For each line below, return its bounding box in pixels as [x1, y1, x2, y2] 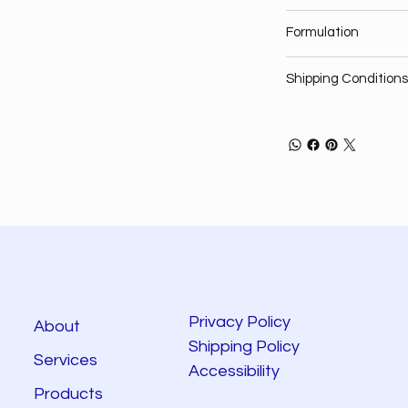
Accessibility [188, 362, 283, 381]
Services [33, 352, 97, 370]
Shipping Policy [188, 338, 300, 356]
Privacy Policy [188, 313, 291, 331]
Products [33, 385, 103, 403]
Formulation [285, 25, 359, 40]
